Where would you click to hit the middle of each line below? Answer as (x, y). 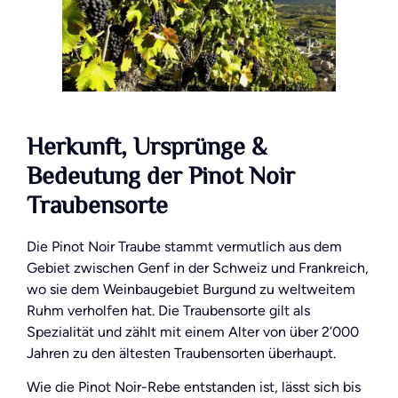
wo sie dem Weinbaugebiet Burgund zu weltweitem (191, 289)
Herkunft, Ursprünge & (147, 148)
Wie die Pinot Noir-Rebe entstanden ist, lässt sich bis (194, 386)
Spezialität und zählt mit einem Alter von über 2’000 (193, 331)
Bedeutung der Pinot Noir (161, 177)
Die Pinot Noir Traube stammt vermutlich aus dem (184, 246)
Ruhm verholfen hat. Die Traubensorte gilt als (168, 310)
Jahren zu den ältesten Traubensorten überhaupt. (181, 353)
